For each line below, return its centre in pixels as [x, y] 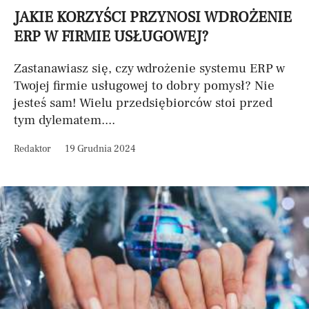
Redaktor [32, 149]
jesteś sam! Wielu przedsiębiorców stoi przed [143, 103]
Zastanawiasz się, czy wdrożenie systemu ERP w [149, 68]
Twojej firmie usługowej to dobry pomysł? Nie [144, 86]
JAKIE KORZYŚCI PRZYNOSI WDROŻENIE [153, 17]
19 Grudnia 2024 [100, 149]
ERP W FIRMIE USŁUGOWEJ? [111, 37]
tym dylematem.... [64, 120]
